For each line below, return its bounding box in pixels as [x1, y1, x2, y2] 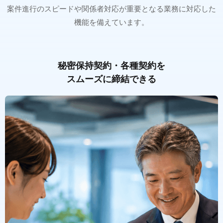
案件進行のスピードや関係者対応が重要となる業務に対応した [7, 3, 216, 13]
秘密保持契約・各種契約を [58, 60, 165, 71]
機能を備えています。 [74, 17, 149, 27]
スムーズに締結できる [67, 73, 156, 84]
